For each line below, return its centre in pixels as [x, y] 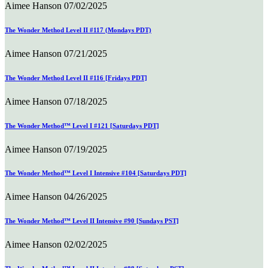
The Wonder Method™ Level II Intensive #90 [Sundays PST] [92, 221]
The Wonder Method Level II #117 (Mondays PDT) [78, 30]
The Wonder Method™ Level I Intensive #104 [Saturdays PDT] [96, 173]
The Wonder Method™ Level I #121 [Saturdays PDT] [82, 125]
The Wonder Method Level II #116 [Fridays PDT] [76, 77]
